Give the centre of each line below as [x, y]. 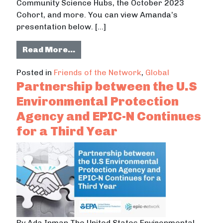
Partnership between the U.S [107, 86]
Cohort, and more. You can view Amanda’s [97, 14]
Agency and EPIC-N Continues [109, 116]
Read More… [49, 49]
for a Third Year [67, 131]
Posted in [35, 72]
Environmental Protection [98, 101]
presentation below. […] [61, 26]
